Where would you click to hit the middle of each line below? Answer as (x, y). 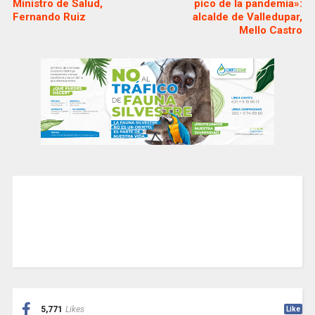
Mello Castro (271, 30)
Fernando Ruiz (49, 17)
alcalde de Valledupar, (248, 17)
